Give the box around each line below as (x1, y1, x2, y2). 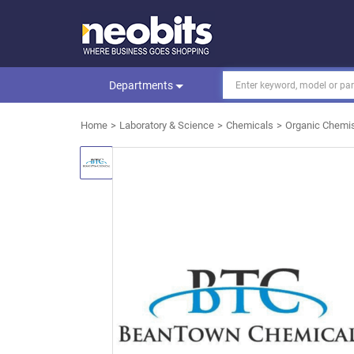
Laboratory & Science (119, 119, 214, 131)
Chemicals (226, 119, 273, 131)
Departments (108, 79, 175, 92)
